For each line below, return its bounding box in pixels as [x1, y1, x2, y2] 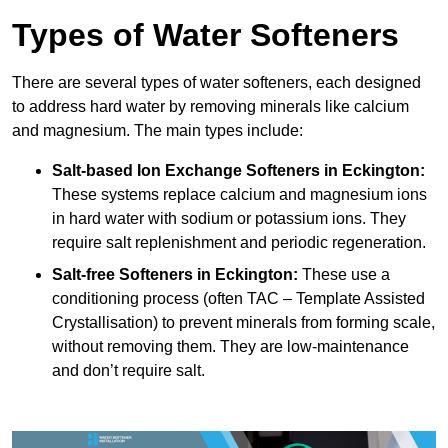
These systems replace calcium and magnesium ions [52, 186, 427, 204]
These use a [298, 266, 390, 284]
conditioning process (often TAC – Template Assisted [52, 290, 425, 308]
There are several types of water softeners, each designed [12, 74, 421, 92]
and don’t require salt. [52, 362, 205, 380]
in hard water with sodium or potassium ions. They [52, 210, 406, 228]
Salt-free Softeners [52, 266, 193, 284]
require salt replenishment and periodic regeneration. [52, 234, 426, 252]
